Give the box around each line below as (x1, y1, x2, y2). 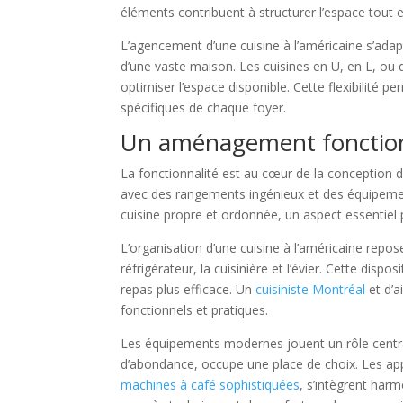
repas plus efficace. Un (121, 280, 256, 298)
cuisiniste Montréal (255, 280, 366, 298)
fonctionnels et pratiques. (121, 300, 269, 318)
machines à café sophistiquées (121, 375, 300, 393)
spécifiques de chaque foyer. (121, 98, 287, 116)
